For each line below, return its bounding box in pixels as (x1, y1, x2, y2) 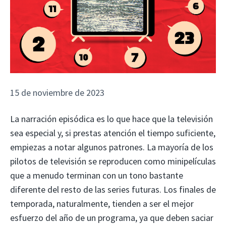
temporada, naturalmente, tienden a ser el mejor (10, 197, 194, 209)
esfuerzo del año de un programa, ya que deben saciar (10, 211, 213, 223)
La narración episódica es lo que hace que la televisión (10, 112, 213, 125)
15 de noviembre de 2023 (10, 86, 104, 98)
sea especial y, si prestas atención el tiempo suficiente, (10, 127, 215, 139)
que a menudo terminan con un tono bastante (10, 169, 183, 181)
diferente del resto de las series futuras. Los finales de (10, 183, 216, 195)
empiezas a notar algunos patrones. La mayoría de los (10, 141, 213, 153)
